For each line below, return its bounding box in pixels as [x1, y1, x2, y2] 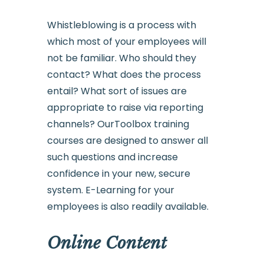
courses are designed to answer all [47, 134, 208, 148]
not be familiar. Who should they [47, 51, 196, 65]
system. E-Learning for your [47, 183, 174, 197]
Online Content [47, 233, 167, 254]
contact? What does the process [47, 68, 201, 82]
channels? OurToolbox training [47, 117, 189, 131]
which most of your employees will [47, 35, 206, 49]
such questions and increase [47, 150, 178, 164]
